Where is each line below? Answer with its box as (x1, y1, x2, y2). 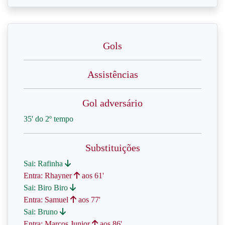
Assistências (87, 69, 138, 80)
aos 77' (76, 195, 100, 204)
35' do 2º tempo (24, 115, 73, 123)
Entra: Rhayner (24, 171, 74, 180)
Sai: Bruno (24, 207, 60, 216)
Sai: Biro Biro (24, 183, 70, 192)
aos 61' (80, 171, 104, 180)
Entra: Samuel (24, 195, 70, 204)
